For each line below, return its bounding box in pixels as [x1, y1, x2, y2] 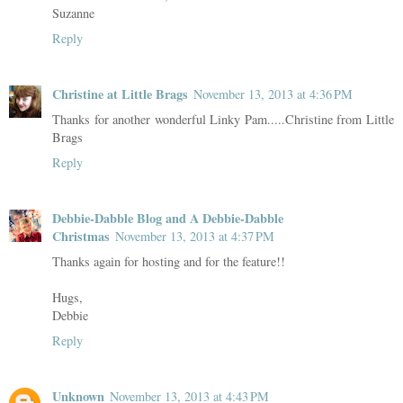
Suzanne [52, 4, 94, 22]
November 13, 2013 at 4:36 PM [193, 85, 353, 103]
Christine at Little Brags [52, 84, 188, 103]
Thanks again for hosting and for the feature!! [52, 252, 285, 270]
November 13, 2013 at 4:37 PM [115, 227, 274, 245]
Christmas [52, 226, 110, 246]
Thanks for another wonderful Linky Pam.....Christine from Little [52, 110, 394, 128]
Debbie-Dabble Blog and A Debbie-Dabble [52, 208, 283, 228]
